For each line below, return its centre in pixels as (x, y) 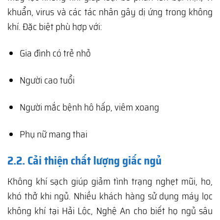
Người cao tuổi (47, 80)
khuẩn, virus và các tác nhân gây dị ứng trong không (110, 12)
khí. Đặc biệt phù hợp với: (55, 26)
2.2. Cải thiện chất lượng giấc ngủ (84, 161)
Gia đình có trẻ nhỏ (55, 53)
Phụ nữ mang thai (53, 134)
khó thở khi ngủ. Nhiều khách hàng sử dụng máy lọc (110, 196)
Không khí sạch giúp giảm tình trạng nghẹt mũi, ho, (110, 181)
